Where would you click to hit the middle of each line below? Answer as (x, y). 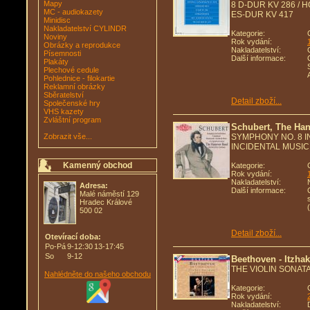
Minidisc (57, 20)
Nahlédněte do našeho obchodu (98, 274)
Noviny (55, 37)
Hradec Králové (106, 202)
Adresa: (94, 185)
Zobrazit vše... (68, 136)
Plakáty (56, 62)
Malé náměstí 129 (109, 194)
